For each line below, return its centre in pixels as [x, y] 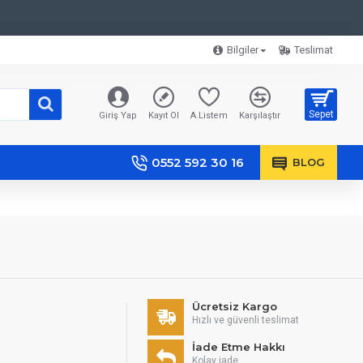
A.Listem [209, 116]
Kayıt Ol [164, 116]
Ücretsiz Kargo [235, 307]
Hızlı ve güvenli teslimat [246, 320]
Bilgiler [243, 50]
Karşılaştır [260, 116]
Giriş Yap [118, 116]
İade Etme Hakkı [239, 347]
